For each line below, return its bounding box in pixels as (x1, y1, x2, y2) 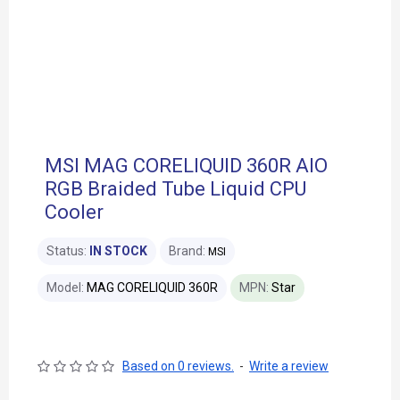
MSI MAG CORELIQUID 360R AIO (45, 154, 328, 177)
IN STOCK (89, 244, 147, 258)
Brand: (169, 244, 205, 258)
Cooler (45, 201, 104, 223)
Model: (46, 280, 84, 295)
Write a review (249, 359, 329, 373)
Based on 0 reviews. (122, 359, 234, 373)
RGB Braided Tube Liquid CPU (45, 178, 306, 200)
